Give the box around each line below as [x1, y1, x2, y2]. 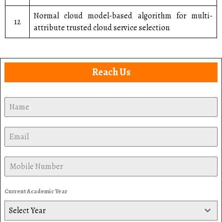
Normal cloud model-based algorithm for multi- [34, 10, 213, 21]
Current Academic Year [4, 187, 67, 195]
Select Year [9, 205, 46, 216]
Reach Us [92, 65, 130, 79]
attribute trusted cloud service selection [34, 22, 169, 33]
